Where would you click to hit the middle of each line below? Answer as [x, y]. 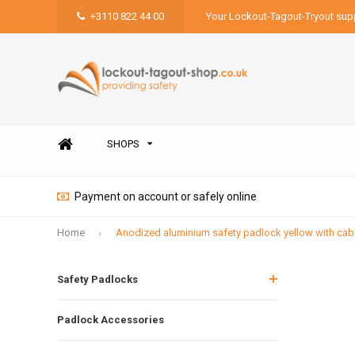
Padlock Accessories [111, 319]
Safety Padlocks [97, 279]
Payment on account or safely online [166, 197]
